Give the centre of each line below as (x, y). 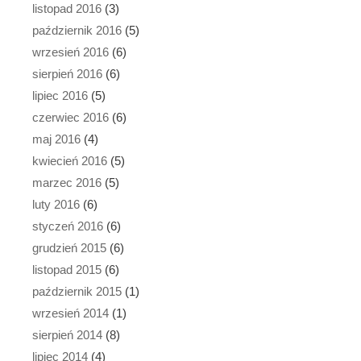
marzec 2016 (67, 182)
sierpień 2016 (67, 73)
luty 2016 (56, 204)
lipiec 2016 (60, 95)
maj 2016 (56, 139)
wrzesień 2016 (71, 52)
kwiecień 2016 (70, 160)
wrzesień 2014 (71, 313)
